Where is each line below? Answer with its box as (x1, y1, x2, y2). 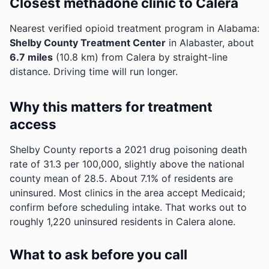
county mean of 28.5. (10, 172, 110, 184)
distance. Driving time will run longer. (10, 65, 178, 77)
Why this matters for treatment (10, 98, 213, 115)
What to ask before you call (10, 246, 187, 262)
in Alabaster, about (166, 37, 254, 49)
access (10, 116, 56, 132)
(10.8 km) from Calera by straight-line (53, 51, 228, 63)
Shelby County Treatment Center (10, 37, 166, 49)
